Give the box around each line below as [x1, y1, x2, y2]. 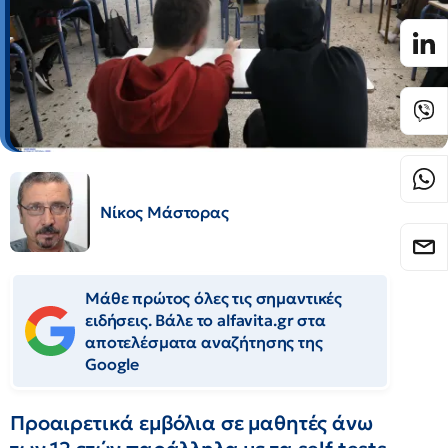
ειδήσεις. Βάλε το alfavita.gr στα [85, 310, 326, 330]
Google [85, 354, 140, 374]
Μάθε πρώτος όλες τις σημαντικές [85, 288, 343, 308]
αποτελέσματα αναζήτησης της [85, 332, 323, 352]
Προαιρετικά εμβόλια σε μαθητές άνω [10, 410, 373, 436]
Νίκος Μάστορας [100, 202, 229, 222]
